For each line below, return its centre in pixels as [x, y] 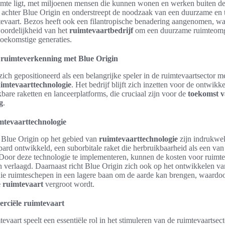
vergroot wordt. [69, 184]
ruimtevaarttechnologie [138, 139]
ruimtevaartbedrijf [101, 30]
